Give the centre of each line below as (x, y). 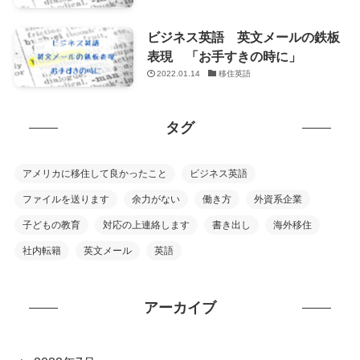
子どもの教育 (51, 225)
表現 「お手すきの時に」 (224, 56)
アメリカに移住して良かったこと (94, 173)
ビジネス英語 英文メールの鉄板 (243, 37)
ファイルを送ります (65, 199)
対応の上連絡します (146, 225)
